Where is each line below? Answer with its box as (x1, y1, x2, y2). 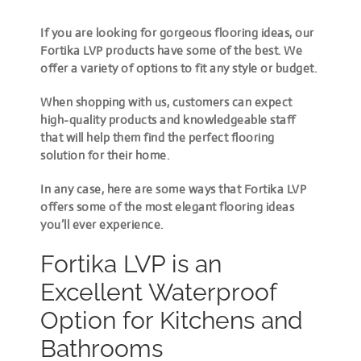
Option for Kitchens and (40, 306, 304, 335)
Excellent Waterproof (40, 278, 277, 307)
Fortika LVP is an (40, 250, 222, 279)
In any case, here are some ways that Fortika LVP (40, 181, 307, 197)
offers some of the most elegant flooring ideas (40, 199, 295, 215)
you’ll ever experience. (40, 217, 164, 233)
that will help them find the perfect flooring (40, 130, 275, 146)
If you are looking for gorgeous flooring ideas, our (40, 25, 314, 41)
